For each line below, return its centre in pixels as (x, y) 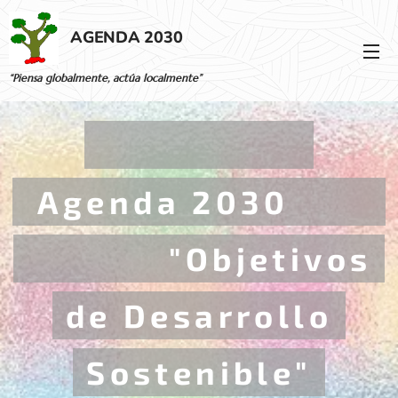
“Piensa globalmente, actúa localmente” (105, 77)
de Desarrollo (199, 315)
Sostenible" (199, 372)
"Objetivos (199, 258)
